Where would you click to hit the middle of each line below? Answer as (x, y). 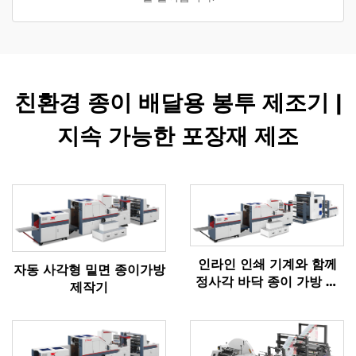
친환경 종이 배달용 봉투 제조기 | (178, 103)
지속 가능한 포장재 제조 (178, 136)
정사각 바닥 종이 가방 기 (267, 281)
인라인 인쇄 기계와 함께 (267, 264)
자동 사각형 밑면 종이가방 (89, 270)
